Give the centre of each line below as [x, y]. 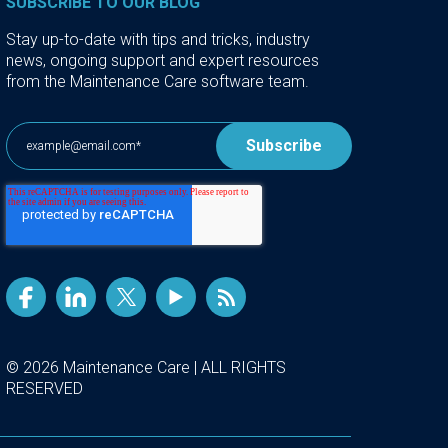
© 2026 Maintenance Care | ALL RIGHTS [146, 368]
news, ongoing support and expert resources [162, 61]
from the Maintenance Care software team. [157, 82]
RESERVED [44, 389]
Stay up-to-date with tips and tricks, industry [158, 40]
